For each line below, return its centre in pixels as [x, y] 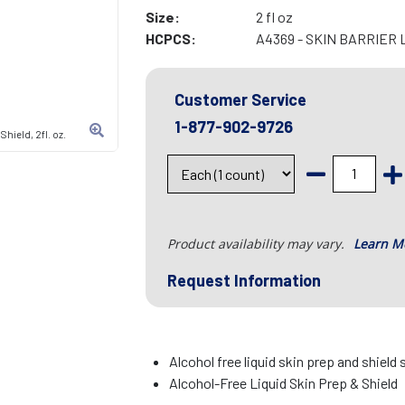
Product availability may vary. [257, 244]
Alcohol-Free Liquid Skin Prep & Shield [284, 383]
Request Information [244, 281]
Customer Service [240, 100]
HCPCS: [170, 39]
